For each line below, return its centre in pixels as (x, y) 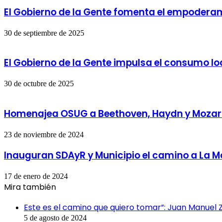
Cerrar (13, 197)
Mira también (30, 187)
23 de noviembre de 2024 (44, 134)
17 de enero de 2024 (36, 176)
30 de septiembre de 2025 (44, 33)
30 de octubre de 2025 (39, 84)
